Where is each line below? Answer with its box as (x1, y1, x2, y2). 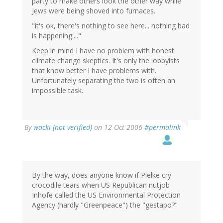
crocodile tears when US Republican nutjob (32, 180, 170, 190)
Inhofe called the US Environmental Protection (32, 190, 181, 200)
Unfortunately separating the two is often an (32, 76, 175, 86)
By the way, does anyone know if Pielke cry (32, 170, 171, 180)
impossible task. (32, 86, 83, 96)
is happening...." (32, 31, 81, 41)
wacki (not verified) (33, 122, 92, 132)
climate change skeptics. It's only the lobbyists (32, 56, 180, 66)
